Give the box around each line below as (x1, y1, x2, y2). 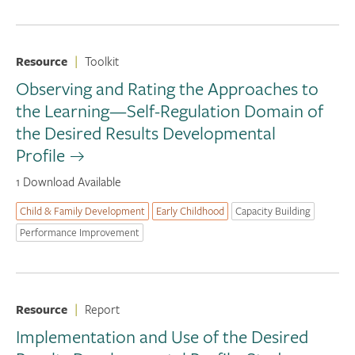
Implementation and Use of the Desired (16, 324, 308, 349)
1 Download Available (16, 174, 121, 190)
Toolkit (85, 52, 119, 69)
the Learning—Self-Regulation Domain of (16, 98, 323, 123)
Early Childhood (156, 204, 224, 219)
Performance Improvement (20, 225, 139, 240)
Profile (16, 143, 65, 167)
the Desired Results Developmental (16, 120, 276, 145)
